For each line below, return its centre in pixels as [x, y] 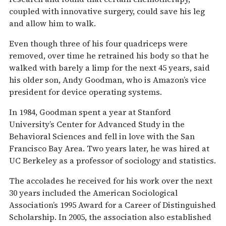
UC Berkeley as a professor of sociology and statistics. [112, 160]
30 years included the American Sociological [93, 192]
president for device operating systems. [86, 92]
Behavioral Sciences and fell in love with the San [102, 136]
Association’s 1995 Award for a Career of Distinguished [112, 205]
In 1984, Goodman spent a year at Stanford [90, 112]
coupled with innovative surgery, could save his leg [107, 11]
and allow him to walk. [52, 23]
